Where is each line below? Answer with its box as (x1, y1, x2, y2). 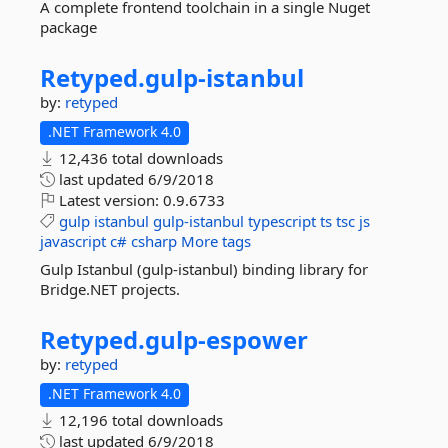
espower (206, 323, 308, 356)
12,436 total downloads (55, 148, 223, 168)
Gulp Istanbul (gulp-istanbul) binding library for (40, 259, 368, 279)
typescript (248, 211, 316, 231)
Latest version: (55, 190, 163, 210)
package (40, 17, 97, 37)
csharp (131, 231, 177, 251)
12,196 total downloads (55, 410, 223, 430)
